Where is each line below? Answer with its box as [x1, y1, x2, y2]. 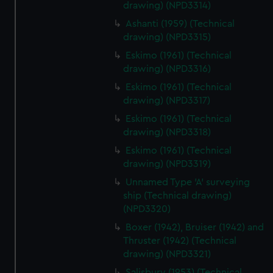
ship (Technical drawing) [123, 191, 232, 200]
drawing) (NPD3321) [123, 249, 211, 259]
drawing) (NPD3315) [123, 32, 211, 42]
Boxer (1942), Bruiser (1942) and [126, 222, 264, 232]
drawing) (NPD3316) [123, 64, 211, 74]
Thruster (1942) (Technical [123, 236, 237, 246]
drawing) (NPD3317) [123, 96, 211, 105]
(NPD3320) [123, 204, 171, 214]
